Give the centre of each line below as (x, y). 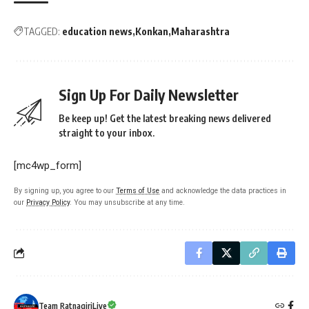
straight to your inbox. (107, 132)
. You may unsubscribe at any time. (127, 202)
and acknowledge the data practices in (223, 190)
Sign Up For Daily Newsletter (149, 94)
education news (97, 31)
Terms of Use (138, 190)
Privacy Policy (48, 202)
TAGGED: (42, 31)
